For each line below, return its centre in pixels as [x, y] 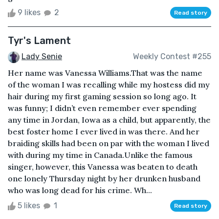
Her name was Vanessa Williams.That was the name [105, 73]
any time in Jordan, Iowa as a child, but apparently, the [109, 120]
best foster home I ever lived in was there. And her [104, 131]
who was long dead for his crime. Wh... [80, 190]
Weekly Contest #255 [172, 57]
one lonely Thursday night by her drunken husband [104, 178]
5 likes [29, 205]
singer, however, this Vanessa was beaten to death [103, 166]
